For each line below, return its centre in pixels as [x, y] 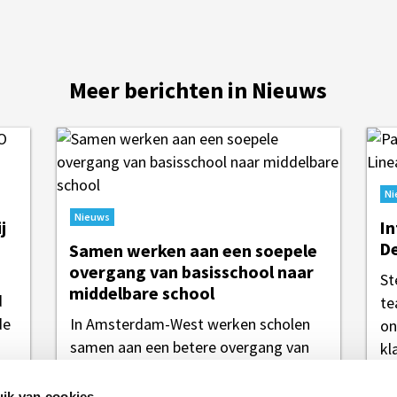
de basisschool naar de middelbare [185, 370]
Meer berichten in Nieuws [198, 90]
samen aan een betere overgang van [190, 347]
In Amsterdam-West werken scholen [190, 324]
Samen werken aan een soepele [193, 251]
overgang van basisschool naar [191, 272]
